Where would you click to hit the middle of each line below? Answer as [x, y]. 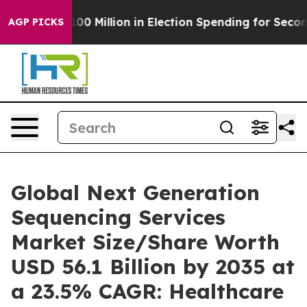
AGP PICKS [36, 22]
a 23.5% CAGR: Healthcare [147, 291]
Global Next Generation [135, 193]
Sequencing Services [118, 217]
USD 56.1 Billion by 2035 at [153, 267]
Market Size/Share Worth [145, 242]
